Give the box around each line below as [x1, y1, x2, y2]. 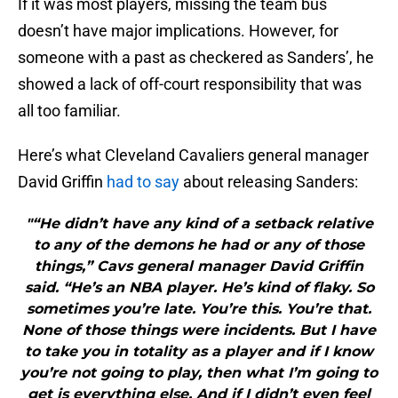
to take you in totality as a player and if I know [25, 343, 373, 361]
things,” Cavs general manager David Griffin [35, 258, 363, 275]
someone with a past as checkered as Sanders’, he [18, 48, 374, 68]
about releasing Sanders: [179, 172, 358, 192]
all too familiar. [18, 101, 121, 121]
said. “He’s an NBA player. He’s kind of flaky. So [24, 279, 374, 297]
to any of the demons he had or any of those [34, 236, 364, 254]
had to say [107, 172, 179, 192]
